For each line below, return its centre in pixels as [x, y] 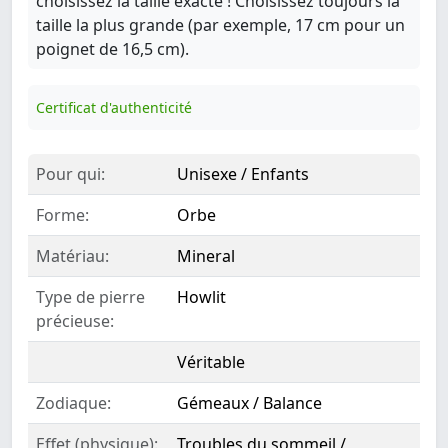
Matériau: [72, 256]
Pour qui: [70, 174]
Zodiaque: [73, 403]
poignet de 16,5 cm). [112, 49]
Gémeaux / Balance [249, 403]
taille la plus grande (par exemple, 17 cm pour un [220, 25]
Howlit [201, 297]
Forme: [62, 215]
